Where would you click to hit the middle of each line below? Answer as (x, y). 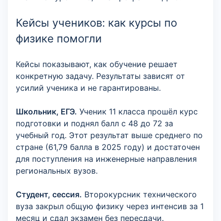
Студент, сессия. (49, 194)
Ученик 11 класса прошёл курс (137, 111)
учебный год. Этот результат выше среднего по (109, 135)
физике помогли (59, 38)
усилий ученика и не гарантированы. (88, 88)
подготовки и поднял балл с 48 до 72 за (94, 123)
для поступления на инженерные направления (106, 159)
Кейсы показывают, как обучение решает (97, 64)
